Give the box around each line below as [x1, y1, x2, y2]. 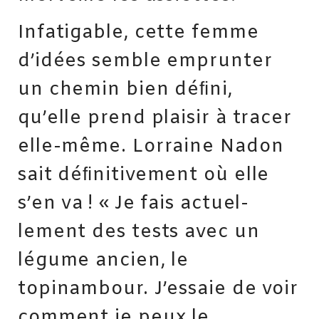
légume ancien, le [18, 249, 189, 273]
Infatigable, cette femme [18, 21, 259, 46]
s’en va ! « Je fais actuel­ [18, 192, 249, 216]
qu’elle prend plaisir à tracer [18, 106, 292, 131]
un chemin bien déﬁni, [18, 78, 233, 103]
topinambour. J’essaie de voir [18, 277, 298, 302]
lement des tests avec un [18, 220, 260, 245]
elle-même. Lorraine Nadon [18, 135, 284, 159]
